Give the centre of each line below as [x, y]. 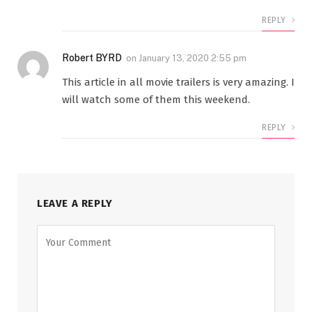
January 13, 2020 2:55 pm [193, 58]
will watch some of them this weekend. [156, 100]
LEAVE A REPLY [75, 203]
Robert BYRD [92, 58]
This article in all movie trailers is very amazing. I [178, 82]
